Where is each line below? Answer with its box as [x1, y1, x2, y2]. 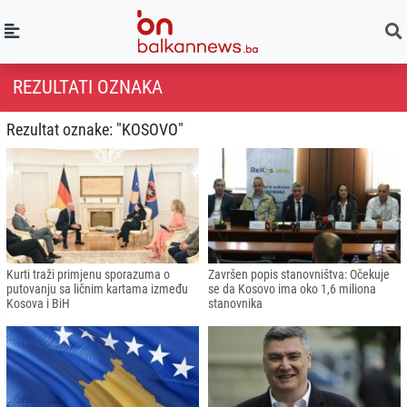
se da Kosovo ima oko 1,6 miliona [208, 281, 376, 296]
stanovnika [208, 295, 263, 311]
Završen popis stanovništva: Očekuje [208, 266, 390, 282]
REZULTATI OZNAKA [13, 75, 163, 98]
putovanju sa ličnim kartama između [6, 281, 188, 296]
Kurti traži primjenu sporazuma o [6, 266, 170, 282]
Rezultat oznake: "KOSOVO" [6, 120, 184, 139]
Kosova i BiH [6, 295, 70, 311]
